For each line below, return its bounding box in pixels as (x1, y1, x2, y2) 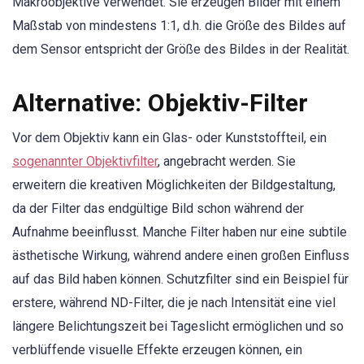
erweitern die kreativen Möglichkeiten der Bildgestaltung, (12, 176, 336, 193)
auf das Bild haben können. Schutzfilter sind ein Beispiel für (12, 271, 349, 287)
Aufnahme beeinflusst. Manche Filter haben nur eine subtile (12, 223, 347, 240)
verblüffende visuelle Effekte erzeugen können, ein (12, 341, 302, 357)
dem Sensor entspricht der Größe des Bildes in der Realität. (12, 41, 349, 58)
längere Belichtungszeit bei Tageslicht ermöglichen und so (12, 318, 344, 334)
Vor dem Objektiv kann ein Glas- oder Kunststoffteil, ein (12, 129, 327, 145)
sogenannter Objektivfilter (12, 153, 158, 169)
